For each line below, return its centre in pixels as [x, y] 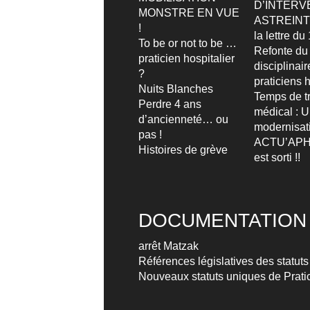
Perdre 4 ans [170, 104]
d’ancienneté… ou [183, 119]
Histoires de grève [183, 150]
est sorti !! [277, 157]
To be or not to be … [188, 43]
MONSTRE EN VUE [189, 13]
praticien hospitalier [186, 58]
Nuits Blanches [176, 89]
